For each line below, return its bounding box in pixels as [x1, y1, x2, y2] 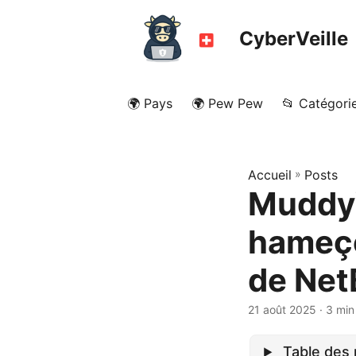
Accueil [248, 167, 292, 183]
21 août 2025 [248, 303, 316, 316]
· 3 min [316, 303, 354, 316]
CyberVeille [239, 26, 349, 50]
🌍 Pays [127, 95, 172, 111]
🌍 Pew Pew [192, 95, 263, 111]
